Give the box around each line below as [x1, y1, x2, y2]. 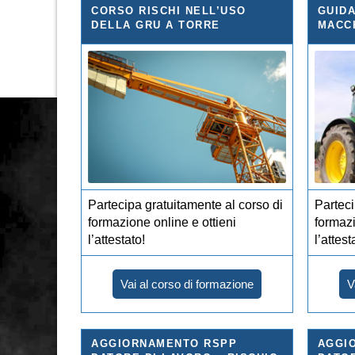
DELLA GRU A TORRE [91, 18, 220, 31]
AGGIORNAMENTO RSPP [91, 337, 237, 349]
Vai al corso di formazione [120, 277, 254, 291]
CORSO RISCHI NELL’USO [91, 4, 246, 17]
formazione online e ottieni [88, 215, 236, 229]
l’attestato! [88, 232, 145, 246]
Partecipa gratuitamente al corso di [88, 197, 283, 212]
